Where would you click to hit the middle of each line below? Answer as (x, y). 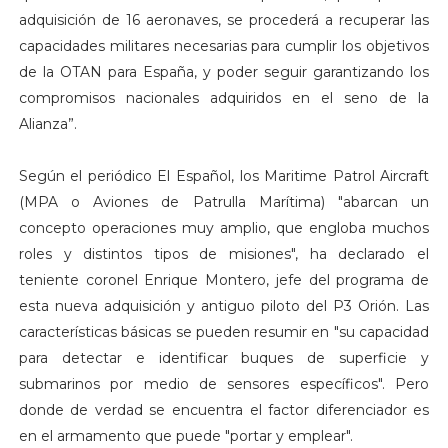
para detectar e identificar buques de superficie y (224, 357)
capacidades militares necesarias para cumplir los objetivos (224, 45)
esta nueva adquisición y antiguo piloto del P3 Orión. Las (224, 305)
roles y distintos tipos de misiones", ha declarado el (224, 253)
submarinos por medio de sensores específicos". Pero (224, 383)
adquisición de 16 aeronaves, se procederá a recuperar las (224, 19)
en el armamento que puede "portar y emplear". (185, 435)
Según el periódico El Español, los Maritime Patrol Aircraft (224, 175)
